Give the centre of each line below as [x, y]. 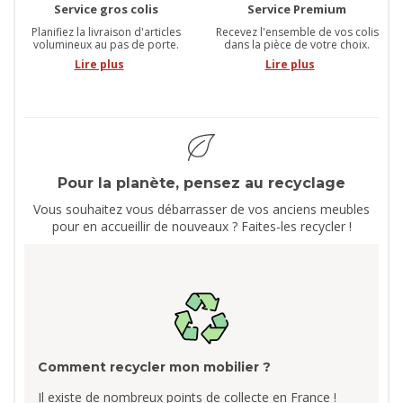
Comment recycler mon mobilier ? [154, 367]
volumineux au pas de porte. [106, 45]
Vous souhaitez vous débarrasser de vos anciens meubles [201, 210]
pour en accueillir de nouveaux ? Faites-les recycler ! [201, 227]
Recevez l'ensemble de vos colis [297, 32]
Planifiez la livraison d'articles [106, 32]
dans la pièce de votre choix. [297, 45]
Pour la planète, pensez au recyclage [201, 184]
